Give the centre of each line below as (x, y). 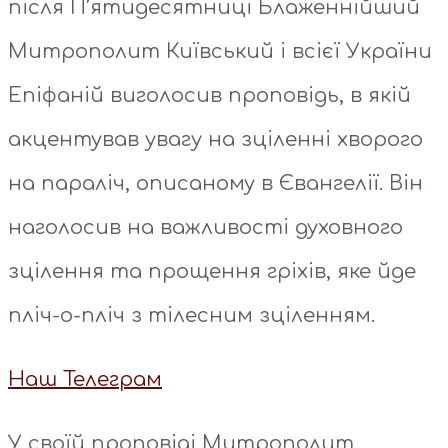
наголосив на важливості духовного (205, 228)
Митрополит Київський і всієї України (220, 52)
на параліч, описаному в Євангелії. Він (215, 184)
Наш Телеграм (85, 380)
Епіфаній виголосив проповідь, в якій (209, 96)
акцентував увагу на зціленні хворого (215, 140)
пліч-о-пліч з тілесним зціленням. (191, 316)
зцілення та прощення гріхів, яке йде (212, 272)
